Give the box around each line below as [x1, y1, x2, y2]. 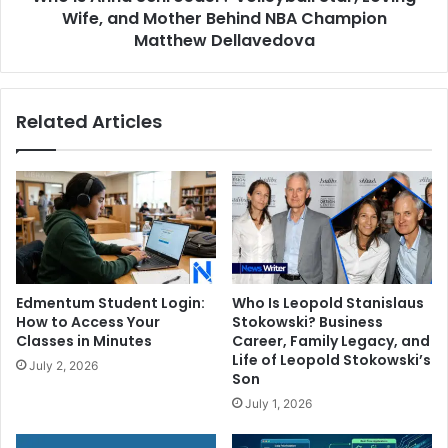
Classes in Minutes [16, 330, 152, 351]
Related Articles [16, 109, 162, 135]
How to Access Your [16, 311, 160, 332]
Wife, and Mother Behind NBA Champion [61, 7, 387, 31]
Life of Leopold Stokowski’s [232, 349, 431, 370]
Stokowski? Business [232, 311, 383, 332]
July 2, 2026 [29, 357, 98, 373]
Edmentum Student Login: [16, 292, 205, 313]
